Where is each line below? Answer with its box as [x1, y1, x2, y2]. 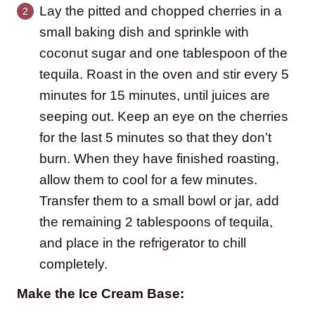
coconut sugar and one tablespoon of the [39, 46, 288, 61]
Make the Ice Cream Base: [17, 286, 184, 302]
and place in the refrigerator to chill [39, 236, 246, 251]
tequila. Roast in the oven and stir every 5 [39, 67, 289, 82]
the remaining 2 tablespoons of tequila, [39, 214, 273, 230]
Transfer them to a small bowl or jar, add [39, 193, 279, 209]
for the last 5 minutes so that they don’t [39, 130, 271, 146]
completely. [39, 257, 108, 272]
